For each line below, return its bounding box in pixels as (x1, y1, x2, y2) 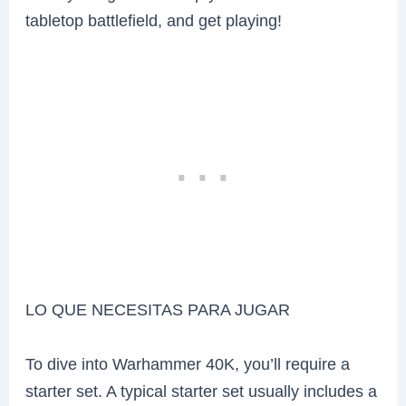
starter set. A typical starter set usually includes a (25, 381, 378, 401)
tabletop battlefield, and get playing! (25, 11, 283, 31)
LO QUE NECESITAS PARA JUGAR (25, 300, 291, 320)
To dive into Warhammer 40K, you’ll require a (25, 353, 351, 373)
